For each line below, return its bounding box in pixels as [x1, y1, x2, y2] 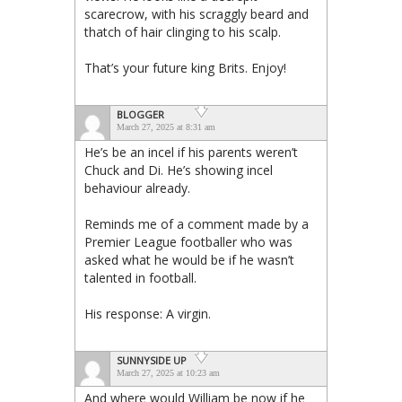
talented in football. [84, 268, 197, 286]
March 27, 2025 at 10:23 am [117, 367, 220, 378]
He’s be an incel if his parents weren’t [84, 143, 298, 161]
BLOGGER [117, 107, 164, 121]
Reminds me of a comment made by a [84, 214, 309, 232]
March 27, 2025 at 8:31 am [117, 121, 215, 132]
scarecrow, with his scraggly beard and [84, 4, 309, 22]
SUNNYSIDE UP [117, 353, 187, 367]
